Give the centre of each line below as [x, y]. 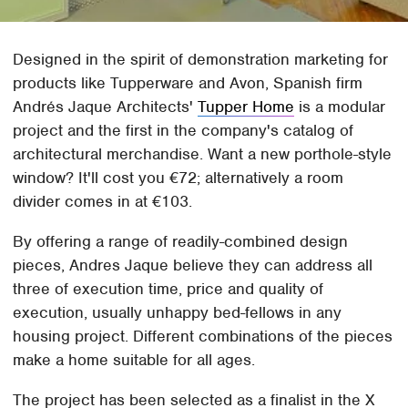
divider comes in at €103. [103, 202]
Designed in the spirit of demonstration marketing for [201, 60]
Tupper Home [246, 107]
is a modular [340, 107]
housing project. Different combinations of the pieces [203, 337]
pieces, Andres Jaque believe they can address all [193, 265]
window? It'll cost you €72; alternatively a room [178, 178]
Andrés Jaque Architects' [106, 107]
